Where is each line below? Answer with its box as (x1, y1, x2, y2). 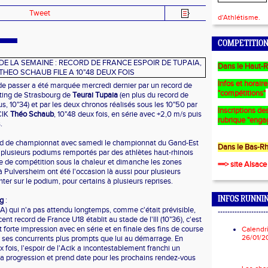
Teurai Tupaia (72, 90, 118, 100)
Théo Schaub (10, 109, 54, 119)
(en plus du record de (118, 90, 188, 100)
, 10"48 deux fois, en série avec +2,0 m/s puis (54, 109, 202, 119)
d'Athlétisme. (218, 13, 260, 22)
